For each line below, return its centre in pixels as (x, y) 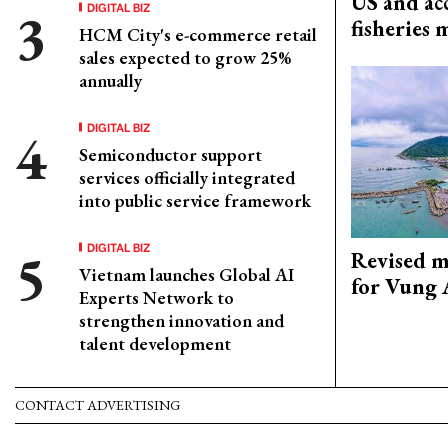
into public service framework (195, 200)
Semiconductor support (170, 154)
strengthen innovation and (181, 320)
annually (110, 80)
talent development (155, 343)
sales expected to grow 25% (185, 57)
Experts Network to (156, 297)
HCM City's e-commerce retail (198, 34)
